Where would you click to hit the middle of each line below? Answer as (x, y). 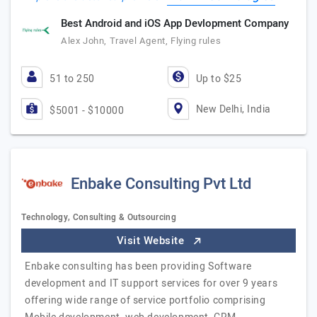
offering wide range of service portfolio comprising (145, 300)
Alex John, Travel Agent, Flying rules (141, 41)
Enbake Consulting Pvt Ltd (161, 184)
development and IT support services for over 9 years (151, 283)
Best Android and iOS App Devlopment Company (175, 23)
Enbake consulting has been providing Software (139, 266)
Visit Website (152, 241)
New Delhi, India (233, 109)
